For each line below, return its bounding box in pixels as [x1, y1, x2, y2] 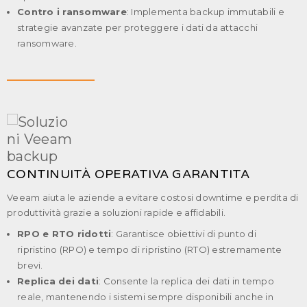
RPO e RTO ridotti [17, 228, 112, 239]
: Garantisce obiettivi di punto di [111, 228, 256, 239]
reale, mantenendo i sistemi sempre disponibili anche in [17, 291, 273, 302]
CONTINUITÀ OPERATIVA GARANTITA [7, 166, 250, 182]
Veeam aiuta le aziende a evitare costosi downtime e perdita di [7, 191, 299, 203]
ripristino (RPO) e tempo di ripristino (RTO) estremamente [17, 243, 282, 255]
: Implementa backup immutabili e [126, 5, 284, 17]
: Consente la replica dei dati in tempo [99, 275, 274, 286]
